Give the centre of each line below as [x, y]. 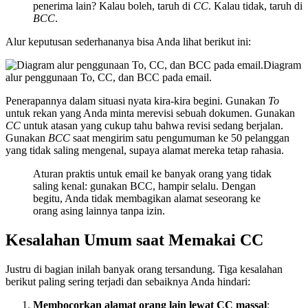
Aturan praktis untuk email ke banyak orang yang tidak [152, 173]
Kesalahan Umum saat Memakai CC [134, 240]
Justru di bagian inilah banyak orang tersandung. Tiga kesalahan [144, 269]
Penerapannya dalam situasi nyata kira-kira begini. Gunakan [137, 100]
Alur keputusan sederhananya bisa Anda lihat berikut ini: [128, 41]
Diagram [282, 65]
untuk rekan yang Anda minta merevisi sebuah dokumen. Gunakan [150, 113]
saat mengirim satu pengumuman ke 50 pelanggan [180, 137]
